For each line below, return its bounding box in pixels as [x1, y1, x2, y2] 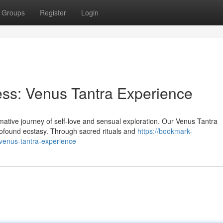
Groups [1, 7, 25, 17]
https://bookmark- [137, 126, 192, 136]
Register [40, 7, 66, 17]
